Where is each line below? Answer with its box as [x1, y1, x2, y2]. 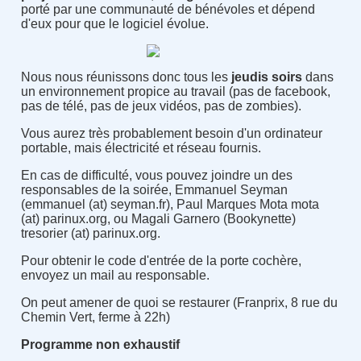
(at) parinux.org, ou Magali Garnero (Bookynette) [20, 212, 296, 226]
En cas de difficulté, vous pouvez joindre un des [20, 168, 293, 183]
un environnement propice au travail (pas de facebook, [20, 85, 330, 99]
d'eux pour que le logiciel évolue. [20, 17, 209, 31]
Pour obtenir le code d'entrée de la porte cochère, [20, 254, 301, 268]
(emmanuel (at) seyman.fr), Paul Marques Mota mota [20, 197, 319, 212]
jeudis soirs [227, 70, 302, 85]
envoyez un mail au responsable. [20, 268, 210, 283]
